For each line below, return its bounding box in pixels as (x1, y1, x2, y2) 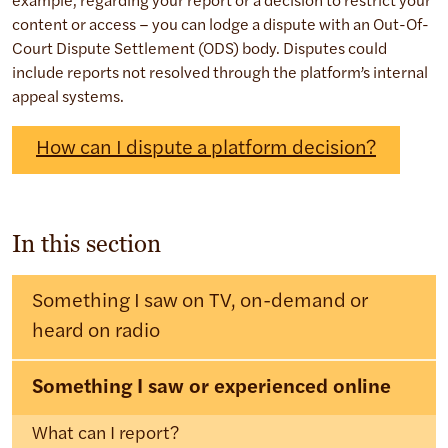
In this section (12, 228, 161, 260)
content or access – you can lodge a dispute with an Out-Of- (12, 18, 429, 35)
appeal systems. (12, 90, 124, 107)
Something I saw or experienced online (32, 378, 391, 399)
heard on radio (32, 322, 160, 343)
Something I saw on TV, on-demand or (32, 292, 368, 313)
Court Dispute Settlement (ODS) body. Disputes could (12, 42, 387, 59)
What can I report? (32, 425, 179, 445)
